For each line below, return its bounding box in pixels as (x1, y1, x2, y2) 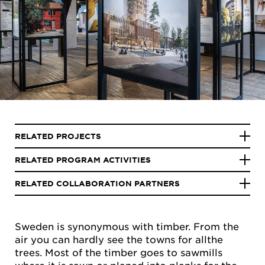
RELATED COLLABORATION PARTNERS (15, 178, 180, 188)
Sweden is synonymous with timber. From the (15, 219, 239, 232)
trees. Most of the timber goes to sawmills (15, 245, 222, 258)
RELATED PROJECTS (15, 131, 101, 141)
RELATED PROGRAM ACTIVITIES (15, 154, 151, 164)
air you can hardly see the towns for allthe (15, 232, 223, 245)
